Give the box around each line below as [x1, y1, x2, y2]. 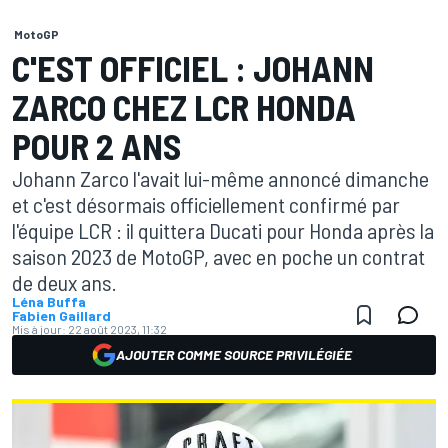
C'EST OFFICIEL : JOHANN [12, 46, 374, 89]
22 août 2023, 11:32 [68, 322, 167, 336]
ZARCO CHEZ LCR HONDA [12, 85, 356, 128]
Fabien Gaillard [12, 307, 111, 324]
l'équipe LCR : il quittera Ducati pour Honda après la [12, 217, 434, 243]
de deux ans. [12, 269, 117, 295]
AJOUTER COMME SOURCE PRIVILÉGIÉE [116, 346, 352, 363]
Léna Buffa [12, 293, 86, 310]
